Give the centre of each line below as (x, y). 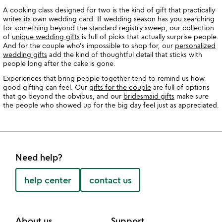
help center (48, 180)
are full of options (180, 87)
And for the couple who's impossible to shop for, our (89, 46)
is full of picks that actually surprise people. (149, 37)
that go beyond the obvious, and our (63, 96)
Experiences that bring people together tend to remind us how (104, 78)
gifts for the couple (120, 87)
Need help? (39, 157)
